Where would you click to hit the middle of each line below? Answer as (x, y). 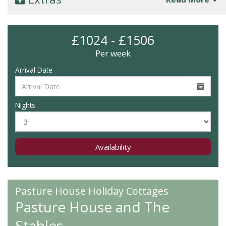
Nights (25, 105)
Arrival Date (34, 70)
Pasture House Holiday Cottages (92, 191)
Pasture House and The (92, 207)
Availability (113, 147)
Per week (113, 53)
